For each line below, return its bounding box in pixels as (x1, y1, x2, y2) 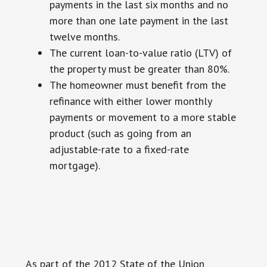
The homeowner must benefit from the (49, 78, 226, 92)
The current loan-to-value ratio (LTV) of (49, 46, 232, 60)
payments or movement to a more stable (49, 110, 236, 124)
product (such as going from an (49, 126, 191, 140)
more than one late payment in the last (49, 14, 228, 27)
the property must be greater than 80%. (49, 62, 229, 76)
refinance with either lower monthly (49, 94, 212, 108)
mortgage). (49, 159, 100, 172)
